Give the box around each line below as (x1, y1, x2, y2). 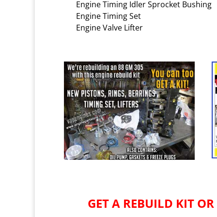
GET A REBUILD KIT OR (88, 195, 215, 211)
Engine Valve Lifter (76, 22, 143, 33)
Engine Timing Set (76, 11, 141, 21)
